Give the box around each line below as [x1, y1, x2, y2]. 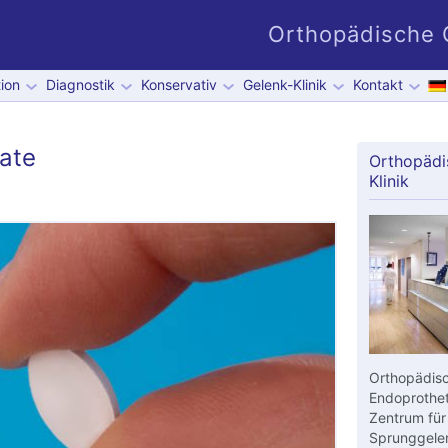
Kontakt [352, 76, 403, 93]
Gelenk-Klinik [242, 76, 327, 93]
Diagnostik [45, 76, 115, 93]
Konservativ [140, 76, 217, 93]
